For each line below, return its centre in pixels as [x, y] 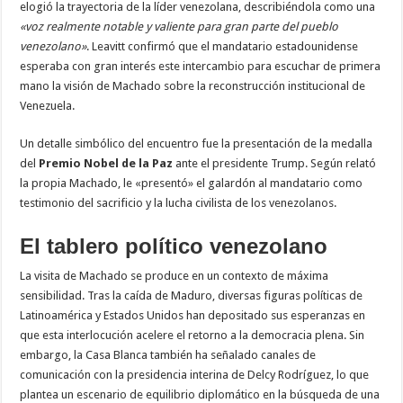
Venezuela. [48, 105]
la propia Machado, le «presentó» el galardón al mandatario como [192, 183]
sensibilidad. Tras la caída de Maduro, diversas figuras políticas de [192, 295]
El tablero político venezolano [174, 246]
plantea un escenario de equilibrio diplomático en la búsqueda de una [200, 394]
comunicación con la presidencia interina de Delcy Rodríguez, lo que [195, 374]
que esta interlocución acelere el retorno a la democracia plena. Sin [193, 335]
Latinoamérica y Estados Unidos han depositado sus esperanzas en [193, 315]
